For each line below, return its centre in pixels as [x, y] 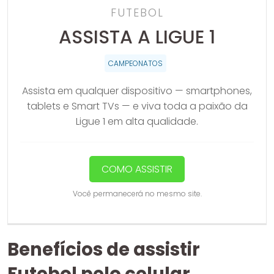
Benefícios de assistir [104, 249]
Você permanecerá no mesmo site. [137, 193]
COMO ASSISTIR [137, 169]
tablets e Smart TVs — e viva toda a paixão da [137, 106]
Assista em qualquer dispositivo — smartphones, [137, 91]
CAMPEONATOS [135, 63]
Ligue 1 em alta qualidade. [137, 121]
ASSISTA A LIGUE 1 [137, 37]
